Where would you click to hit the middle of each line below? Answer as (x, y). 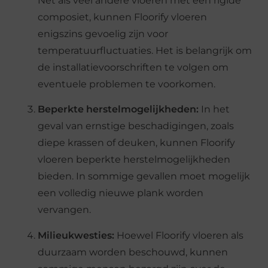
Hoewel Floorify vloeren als (179, 235)
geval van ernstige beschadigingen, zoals (136, 126)
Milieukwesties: (76, 235)
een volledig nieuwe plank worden (121, 193)
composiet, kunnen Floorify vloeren (123, 17)
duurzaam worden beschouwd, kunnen (133, 252)
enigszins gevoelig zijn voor (103, 33)
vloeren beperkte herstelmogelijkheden (134, 160)
